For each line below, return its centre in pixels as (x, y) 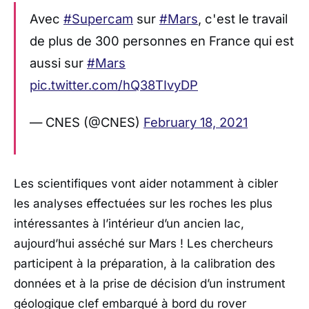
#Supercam (98, 18)
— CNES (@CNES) (87, 122)
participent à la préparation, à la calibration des (144, 263)
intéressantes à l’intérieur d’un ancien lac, (129, 223)
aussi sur (58, 62)
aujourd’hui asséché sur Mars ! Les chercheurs (143, 243)
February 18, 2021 (196, 122)
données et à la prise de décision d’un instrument (150, 283)
